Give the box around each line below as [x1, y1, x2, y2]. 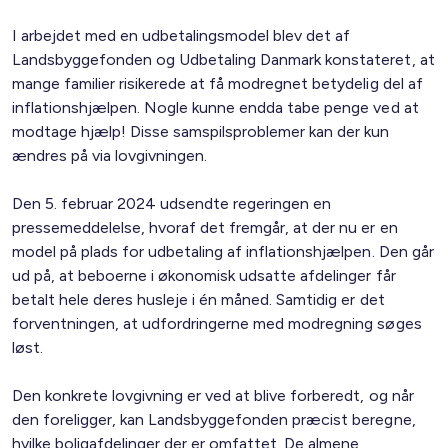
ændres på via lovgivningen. [12, 146, 208, 165]
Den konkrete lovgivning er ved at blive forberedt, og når [12, 386, 414, 405]
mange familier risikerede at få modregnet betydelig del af [12, 74, 423, 93]
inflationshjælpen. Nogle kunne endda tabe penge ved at [12, 98, 419, 117]
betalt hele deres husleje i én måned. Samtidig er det [12, 290, 385, 309]
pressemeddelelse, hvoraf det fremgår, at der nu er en [12, 218, 398, 237]
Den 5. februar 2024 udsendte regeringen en [12, 194, 332, 213]
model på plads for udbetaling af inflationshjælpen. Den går [12, 242, 434, 261]
